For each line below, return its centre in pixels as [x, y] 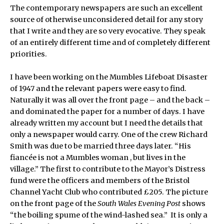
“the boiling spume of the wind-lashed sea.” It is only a [109, 215]
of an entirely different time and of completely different [110, 43]
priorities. [29, 54]
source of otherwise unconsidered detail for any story [107, 20]
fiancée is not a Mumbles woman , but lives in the [98, 158]
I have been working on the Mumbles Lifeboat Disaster [109, 77]
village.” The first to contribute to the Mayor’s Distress [108, 169]
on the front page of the [54, 204]
